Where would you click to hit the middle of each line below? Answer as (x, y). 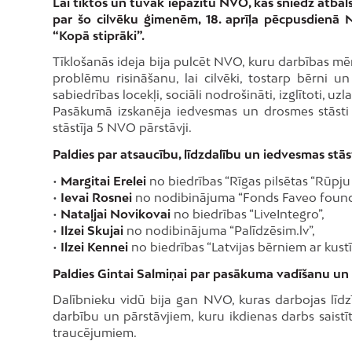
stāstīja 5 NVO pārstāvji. (122, 128)
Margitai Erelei (103, 180)
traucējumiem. (95, 333)
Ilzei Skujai (92, 230)
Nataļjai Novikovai (115, 213)
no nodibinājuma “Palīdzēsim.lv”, (219, 230)
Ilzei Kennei (94, 246)
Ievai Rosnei (96, 197)
